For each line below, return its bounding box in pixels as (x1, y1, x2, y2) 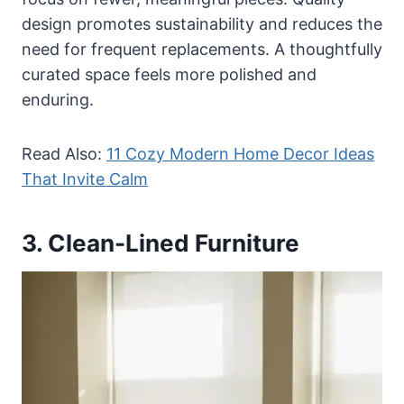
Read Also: (22, 143, 106, 163)
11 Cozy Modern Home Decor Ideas (106, 143, 374, 163)
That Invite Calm (22, 169, 148, 188)
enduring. (22, 89, 94, 109)
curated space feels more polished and (22, 64, 317, 84)
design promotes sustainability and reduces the (22, 14, 382, 33)
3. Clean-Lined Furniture (22, 228, 299, 257)
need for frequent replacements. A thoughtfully (22, 39, 382, 59)
